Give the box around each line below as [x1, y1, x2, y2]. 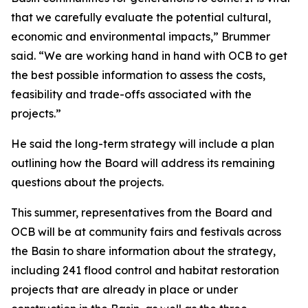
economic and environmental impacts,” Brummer [11, 30, 270, 43]
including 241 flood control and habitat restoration [11, 263, 279, 277]
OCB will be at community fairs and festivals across [11, 225, 281, 239]
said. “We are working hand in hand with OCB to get [11, 49, 287, 63]
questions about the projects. [11, 175, 164, 189]
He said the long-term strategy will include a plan [11, 137, 274, 151]
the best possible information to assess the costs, [11, 68, 265, 82]
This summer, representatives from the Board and [11, 206, 272, 219]
